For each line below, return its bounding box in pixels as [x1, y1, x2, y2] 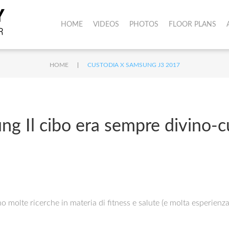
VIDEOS [93, 21, 119, 28]
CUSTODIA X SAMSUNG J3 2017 [87, 62, 180, 68]
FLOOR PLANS [168, 21, 216, 28]
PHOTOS [129, 21, 158, 28]
